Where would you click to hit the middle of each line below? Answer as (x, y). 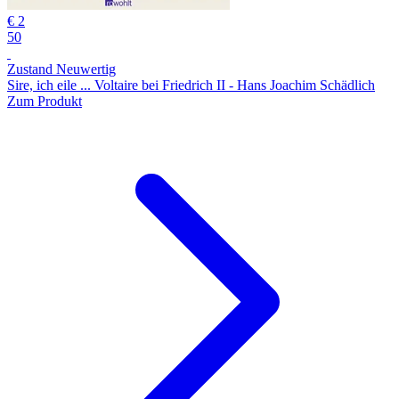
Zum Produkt (45, 101)
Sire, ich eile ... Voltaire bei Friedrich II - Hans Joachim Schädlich (191, 85)
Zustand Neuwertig (61, 69)
